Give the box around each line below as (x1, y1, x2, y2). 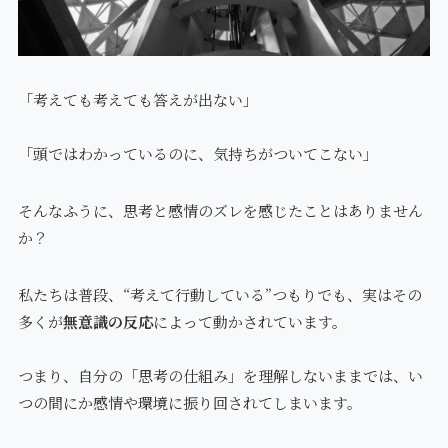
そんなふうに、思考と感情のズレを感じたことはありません (17, 200, 423, 222)
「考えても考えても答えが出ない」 (17, 89, 258, 111)
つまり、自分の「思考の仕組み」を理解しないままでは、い (17, 365, 423, 387)
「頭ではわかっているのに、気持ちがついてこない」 (17, 143, 378, 165)
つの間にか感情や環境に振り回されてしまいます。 (17, 392, 362, 414)
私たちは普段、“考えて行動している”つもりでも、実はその (17, 284, 422, 306)
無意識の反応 (62, 311, 153, 333)
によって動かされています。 (152, 311, 347, 333)
